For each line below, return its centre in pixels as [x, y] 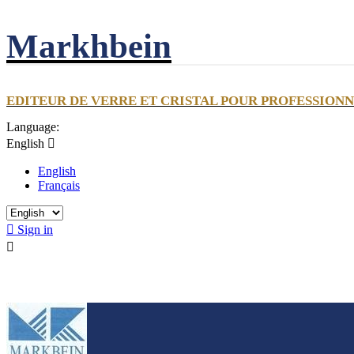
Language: [33, 127]
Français [59, 186]
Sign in [35, 230]
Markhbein [89, 46]
